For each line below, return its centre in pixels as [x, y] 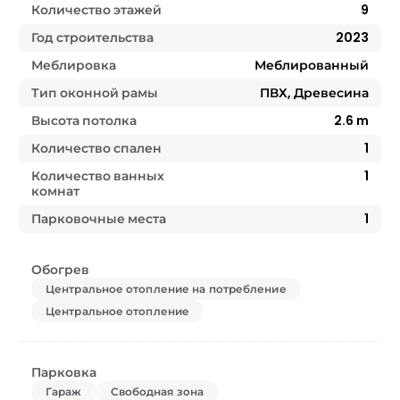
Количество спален [96, 149]
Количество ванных [98, 176]
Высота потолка [84, 121]
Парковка [64, 373]
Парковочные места [99, 219]
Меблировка [74, 66]
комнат [55, 192]
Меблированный [312, 66]
